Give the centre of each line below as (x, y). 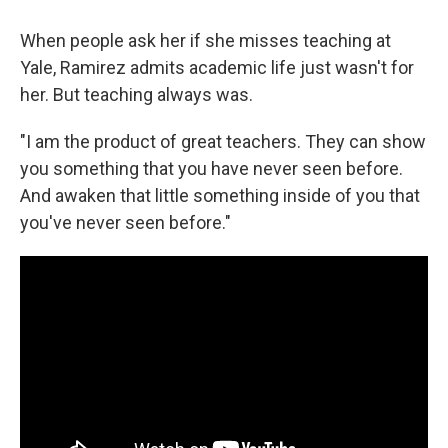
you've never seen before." (125, 223)
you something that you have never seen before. (211, 169)
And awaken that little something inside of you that (220, 196)
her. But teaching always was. (136, 95)
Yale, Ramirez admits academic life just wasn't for (217, 68)
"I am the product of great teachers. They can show (223, 142)
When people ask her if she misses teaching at (205, 41)
